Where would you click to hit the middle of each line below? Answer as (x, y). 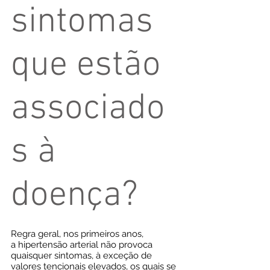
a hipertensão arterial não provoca (82, 245)
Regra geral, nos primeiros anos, (77, 234)
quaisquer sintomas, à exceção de (81, 256)
